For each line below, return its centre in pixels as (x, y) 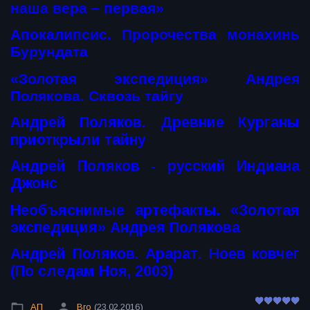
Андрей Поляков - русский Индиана (155, 166)
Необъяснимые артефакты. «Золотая (155, 210)
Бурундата (49, 52)
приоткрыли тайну (78, 140)
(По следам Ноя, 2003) (92, 272)
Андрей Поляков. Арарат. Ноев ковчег (155, 254)
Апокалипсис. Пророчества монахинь (155, 35)
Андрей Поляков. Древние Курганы (155, 123)
